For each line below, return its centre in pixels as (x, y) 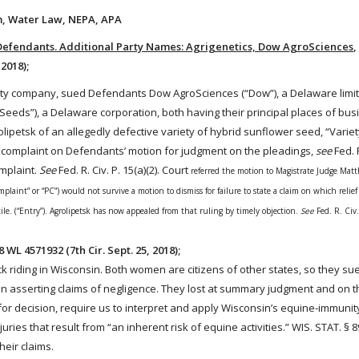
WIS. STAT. (317, 327)
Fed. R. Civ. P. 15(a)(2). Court (122, 170)
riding (23, 269)
